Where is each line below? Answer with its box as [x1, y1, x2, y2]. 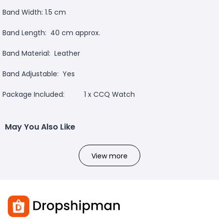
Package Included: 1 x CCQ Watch [2, 89, 135, 99]
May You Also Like [5, 121, 75, 132]
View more [91, 151, 128, 161]
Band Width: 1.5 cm [2, 7, 66, 17]
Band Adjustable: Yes [2, 68, 75, 79]
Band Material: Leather [2, 48, 80, 58]
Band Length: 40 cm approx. [2, 27, 100, 38]
